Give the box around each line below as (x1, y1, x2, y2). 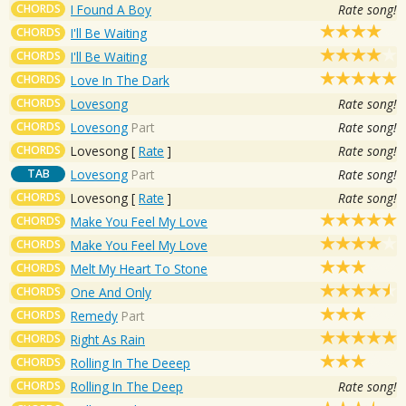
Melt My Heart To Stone (71, 259, 208, 277)
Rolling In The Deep (71, 377, 183, 395)
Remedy (71, 306, 118, 324)
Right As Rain (71, 330, 145, 348)
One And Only (71, 283, 151, 301)
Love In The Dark (71, 71, 169, 89)
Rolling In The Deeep (71, 353, 190, 372)
